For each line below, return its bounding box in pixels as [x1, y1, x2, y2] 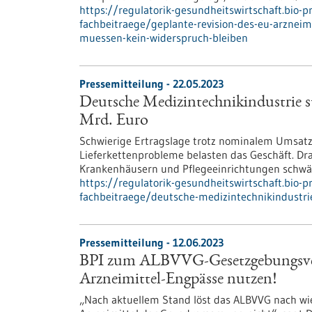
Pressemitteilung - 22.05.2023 [79, 77, 224, 91]
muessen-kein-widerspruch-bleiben [79, 31, 248, 45]
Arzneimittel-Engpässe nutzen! [79, 272, 276, 288]
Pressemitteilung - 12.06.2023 [79, 235, 224, 249]
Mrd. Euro [79, 113, 148, 130]
